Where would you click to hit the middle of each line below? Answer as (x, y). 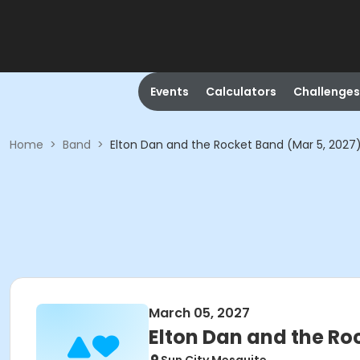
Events (169, 92)
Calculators (241, 92)
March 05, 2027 (199, 313)
